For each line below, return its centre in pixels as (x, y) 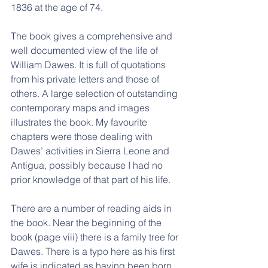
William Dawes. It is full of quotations (89, 65)
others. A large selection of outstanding (95, 93)
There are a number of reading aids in (92, 208)
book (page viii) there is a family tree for (96, 237)
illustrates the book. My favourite (80, 122)
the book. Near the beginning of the (87, 223)
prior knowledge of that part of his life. (91, 179)
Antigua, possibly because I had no (88, 165)
